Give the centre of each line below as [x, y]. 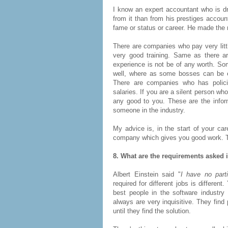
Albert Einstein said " [147, 174]
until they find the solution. [152, 211]
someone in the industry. [149, 110]
